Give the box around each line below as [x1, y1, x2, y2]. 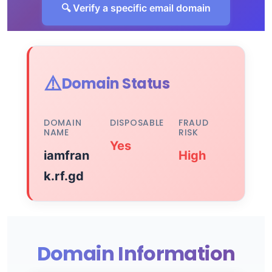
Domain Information [36, 240, 236, 267]
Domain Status [61, 73, 170, 93]
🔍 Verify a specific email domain [61, 2, 211, 14]
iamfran [44, 148, 89, 163]
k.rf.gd [44, 169, 84, 183]
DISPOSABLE [110, 117, 164, 129]
